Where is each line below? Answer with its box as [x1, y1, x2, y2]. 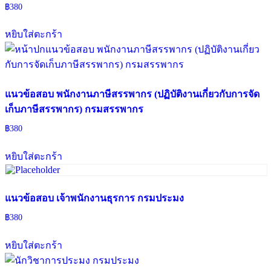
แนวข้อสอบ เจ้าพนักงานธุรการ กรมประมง [5, 193, 184, 204]
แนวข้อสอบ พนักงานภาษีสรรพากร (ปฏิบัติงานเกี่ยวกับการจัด [5, 89, 260, 100]
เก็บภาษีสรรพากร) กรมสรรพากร [5, 104, 143, 115]
